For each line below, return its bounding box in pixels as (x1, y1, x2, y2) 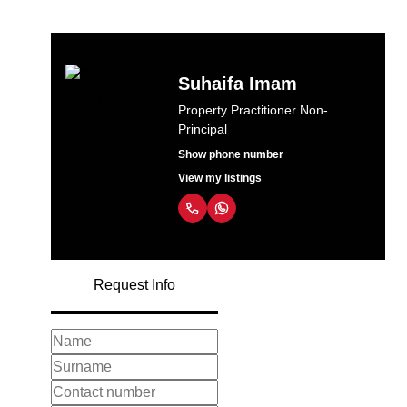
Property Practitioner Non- (177, 103, 328, 117)
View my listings (177, 172, 262, 184)
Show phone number (177, 148, 283, 161)
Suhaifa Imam (177, 74, 297, 94)
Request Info (94, 277, 175, 293)
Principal (177, 122, 227, 136)
